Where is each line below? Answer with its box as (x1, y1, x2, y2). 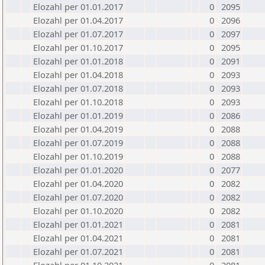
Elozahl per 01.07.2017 (33, 28, 123, 40)
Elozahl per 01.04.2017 (33, 14, 123, 26)
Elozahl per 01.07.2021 (33, 245, 123, 257)
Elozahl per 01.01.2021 (33, 218, 123, 230)
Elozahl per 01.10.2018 (33, 96, 123, 108)
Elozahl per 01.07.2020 (33, 191, 123, 203)
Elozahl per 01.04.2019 (33, 123, 123, 135)
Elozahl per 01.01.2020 (33, 164, 123, 176)
